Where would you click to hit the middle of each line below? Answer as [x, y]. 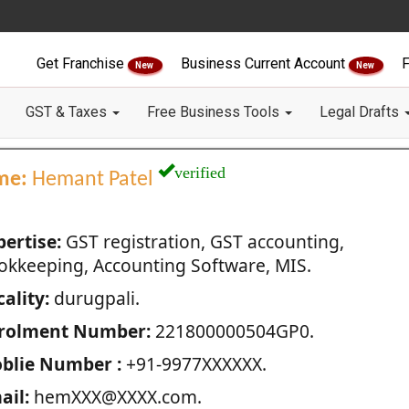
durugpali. [94, 298]
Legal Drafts [361, 112]
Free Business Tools [215, 112]
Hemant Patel [92, 180]
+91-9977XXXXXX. [194, 364]
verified [199, 170]
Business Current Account [265, 63]
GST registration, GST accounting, [202, 241]
